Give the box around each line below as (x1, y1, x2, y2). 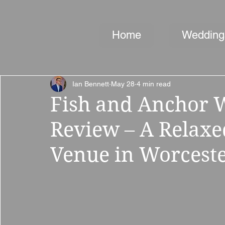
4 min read (137, 79, 171, 88)
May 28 (111, 79, 135, 88)
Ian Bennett (72, 79, 109, 88)
